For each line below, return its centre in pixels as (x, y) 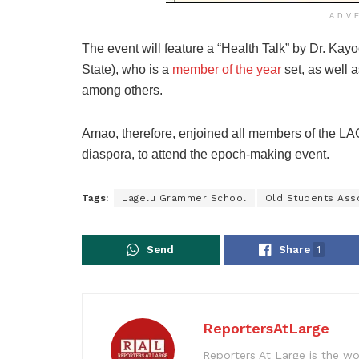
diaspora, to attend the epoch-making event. (206, 154)
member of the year (227, 69)
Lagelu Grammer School (184, 198)
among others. (122, 90)
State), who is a (127, 69)
